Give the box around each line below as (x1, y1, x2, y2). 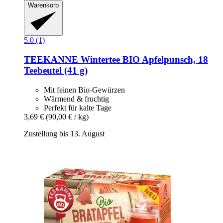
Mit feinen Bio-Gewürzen (44, 85, 125, 94)
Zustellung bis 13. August (24, 129, 105, 138)
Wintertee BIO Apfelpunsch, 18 (78, 54, 208, 65)
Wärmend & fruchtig (44, 94, 109, 103)
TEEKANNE (24, 54, 78, 65)
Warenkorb (28, 1, 59, 9)
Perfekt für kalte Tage (44, 103, 111, 112)
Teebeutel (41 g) (24, 65, 88, 76)
